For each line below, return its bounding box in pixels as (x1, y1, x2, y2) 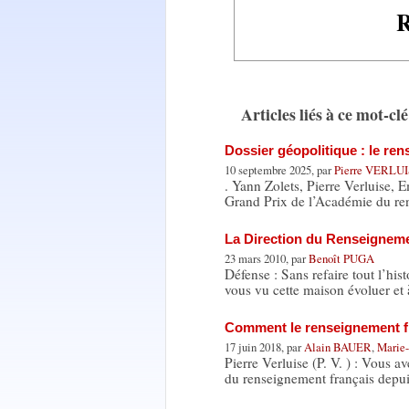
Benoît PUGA (308, 250, 374, 267)
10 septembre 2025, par (224, 162, 334, 179)
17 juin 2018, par (224, 339, 304, 356)
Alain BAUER (303, 339, 372, 356)
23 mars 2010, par (224, 250, 309, 267)
